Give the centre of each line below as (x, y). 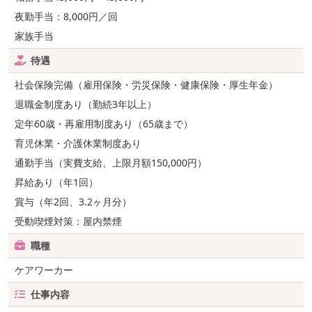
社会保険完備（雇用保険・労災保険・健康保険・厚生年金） (146, 85)
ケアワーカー (44, 270)
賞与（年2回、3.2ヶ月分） (73, 202)
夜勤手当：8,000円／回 (66, 17)
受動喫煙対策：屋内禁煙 (68, 221)
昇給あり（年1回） (56, 182)
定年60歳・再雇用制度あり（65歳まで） (104, 124)
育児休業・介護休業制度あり (78, 143)
